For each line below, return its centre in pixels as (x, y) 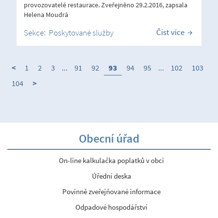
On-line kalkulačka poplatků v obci (111, 160)
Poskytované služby (81, 32)
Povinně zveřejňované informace (111, 191)
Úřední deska (111, 176)
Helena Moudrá (46, 14)
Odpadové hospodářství (111, 207)
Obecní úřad (109, 138)
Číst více (170, 32)
